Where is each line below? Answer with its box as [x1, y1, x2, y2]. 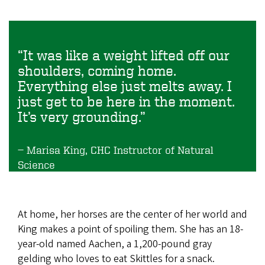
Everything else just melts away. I [18, 77, 232, 93]
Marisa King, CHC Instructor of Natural [27, 143, 214, 156]
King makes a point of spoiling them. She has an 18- [18, 221, 243, 237]
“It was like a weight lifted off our [18, 47, 230, 63]
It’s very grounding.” [18, 108, 149, 124]
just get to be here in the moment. [18, 93, 235, 109]
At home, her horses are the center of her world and [18, 206, 247, 222]
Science [18, 157, 55, 170]
